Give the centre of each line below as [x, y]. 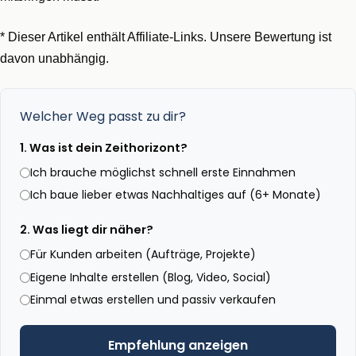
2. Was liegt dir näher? [87, 230]
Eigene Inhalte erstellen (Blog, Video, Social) [151, 277]
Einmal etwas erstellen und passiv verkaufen [153, 300]
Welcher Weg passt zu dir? [103, 116]
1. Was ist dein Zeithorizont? [104, 147]
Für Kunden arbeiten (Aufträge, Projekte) [143, 255]
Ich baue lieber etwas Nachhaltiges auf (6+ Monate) [176, 195]
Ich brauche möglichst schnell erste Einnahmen [163, 172]
